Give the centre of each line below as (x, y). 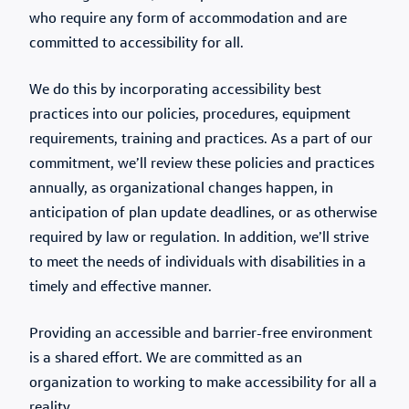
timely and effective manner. (121, 288)
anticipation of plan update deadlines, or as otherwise (203, 214)
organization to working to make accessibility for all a (203, 383)
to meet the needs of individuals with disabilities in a (198, 263)
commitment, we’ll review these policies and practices (202, 164)
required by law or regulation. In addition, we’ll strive (199, 238)
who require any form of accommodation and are (188, 19)
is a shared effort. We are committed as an (166, 359)
